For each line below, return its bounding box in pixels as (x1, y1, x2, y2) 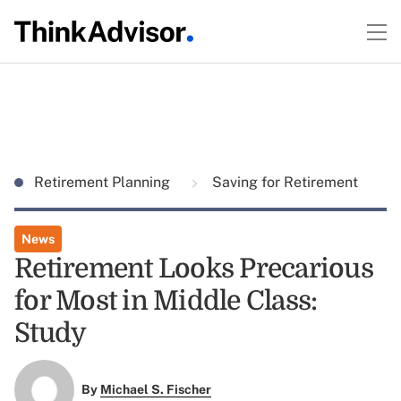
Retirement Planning (34, 174, 174, 191)
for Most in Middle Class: (14, 286, 318, 316)
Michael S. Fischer (99, 382, 211, 397)
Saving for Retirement (209, 174, 358, 191)
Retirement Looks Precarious (14, 253, 373, 284)
